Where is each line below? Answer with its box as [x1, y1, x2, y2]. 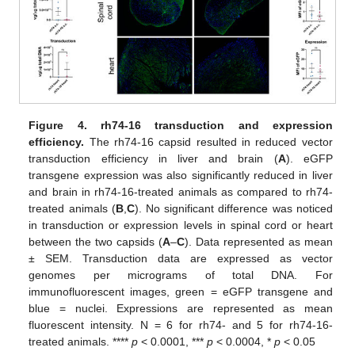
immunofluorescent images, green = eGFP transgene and [29, 284, 333, 298]
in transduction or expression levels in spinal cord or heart [29, 218, 333, 231]
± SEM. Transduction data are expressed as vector [29, 251, 333, 265]
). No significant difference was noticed [134, 201, 333, 215]
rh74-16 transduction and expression [100, 118, 333, 132]
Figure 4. [29, 118, 87, 132]
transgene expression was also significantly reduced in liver [29, 168, 333, 181]
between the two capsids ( [29, 235, 163, 248]
